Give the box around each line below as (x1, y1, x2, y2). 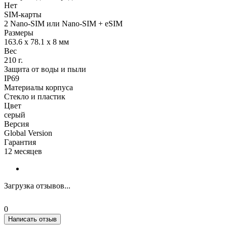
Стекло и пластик (4, 92, 65, 101)
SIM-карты (4, 10, 42, 19)
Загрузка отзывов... (4, 181, 70, 190)
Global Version (4, 128, 52, 137)
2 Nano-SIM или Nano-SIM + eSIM (4, 19, 123, 28)
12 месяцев (4, 146, 42, 156)
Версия (4, 119, 29, 128)
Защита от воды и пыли (4, 64, 86, 73)
